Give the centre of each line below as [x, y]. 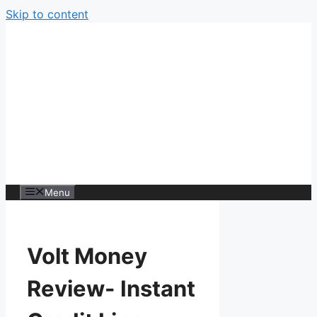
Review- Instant [111, 289]
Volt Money [87, 256]
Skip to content [47, 14]
